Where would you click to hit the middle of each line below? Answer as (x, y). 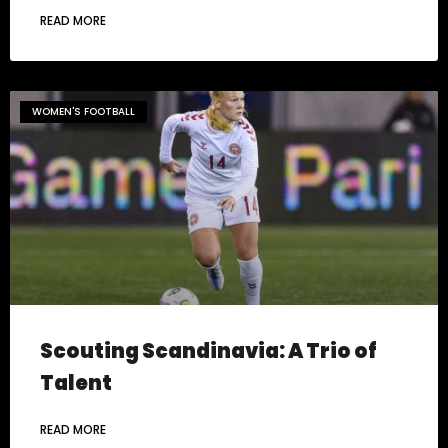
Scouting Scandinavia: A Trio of (208, 351)
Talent (76, 383)
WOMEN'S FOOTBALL (83, 112)
